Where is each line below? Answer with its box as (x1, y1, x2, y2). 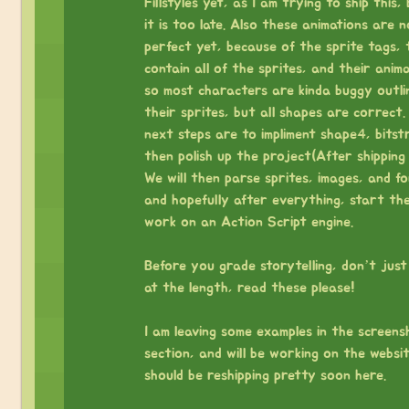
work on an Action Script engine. (143, 214, 353, 229)
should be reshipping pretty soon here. (143, 367, 386, 383)
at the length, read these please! (143, 279, 355, 295)
